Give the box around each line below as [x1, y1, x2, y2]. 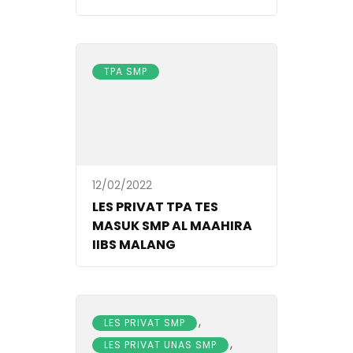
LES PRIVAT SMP [104, 316, 185, 330]
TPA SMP [104, 65, 147, 79]
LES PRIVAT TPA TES [92, 198, 218, 217]
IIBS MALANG [92, 236, 176, 255]
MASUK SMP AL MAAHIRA [92, 217, 252, 236]
